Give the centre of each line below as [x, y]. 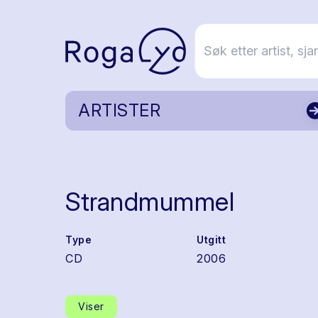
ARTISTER [119, 110]
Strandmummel [150, 202]
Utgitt [212, 240]
